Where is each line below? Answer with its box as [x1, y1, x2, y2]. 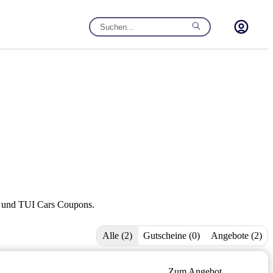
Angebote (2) [211, 230, 262, 241]
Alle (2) [102, 230, 132, 241]
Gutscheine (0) [143, 230, 200, 241]
